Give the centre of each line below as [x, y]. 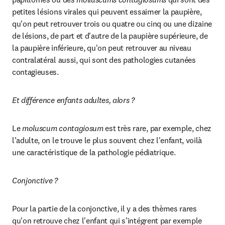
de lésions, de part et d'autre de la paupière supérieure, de [110, 36]
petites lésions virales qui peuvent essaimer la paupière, [107, 12]
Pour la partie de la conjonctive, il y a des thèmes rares [104, 208]
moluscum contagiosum [63, 128]
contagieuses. [35, 72]
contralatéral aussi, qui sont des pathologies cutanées [104, 60]
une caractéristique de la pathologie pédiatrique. [94, 152]
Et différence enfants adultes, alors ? [73, 100]
